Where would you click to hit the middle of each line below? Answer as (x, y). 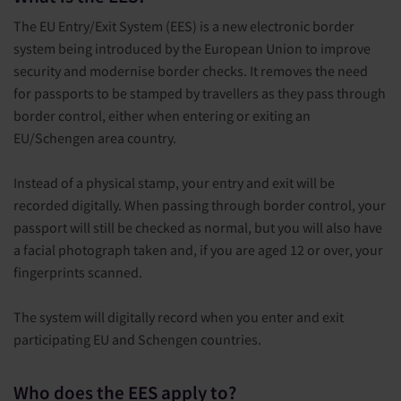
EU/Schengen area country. (95, 137)
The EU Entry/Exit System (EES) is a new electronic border (184, 26)
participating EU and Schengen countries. (137, 339)
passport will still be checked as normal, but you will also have (198, 227)
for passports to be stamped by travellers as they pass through (200, 93)
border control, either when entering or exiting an (162, 115)
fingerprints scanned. (78, 272)
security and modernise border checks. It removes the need (191, 70)
